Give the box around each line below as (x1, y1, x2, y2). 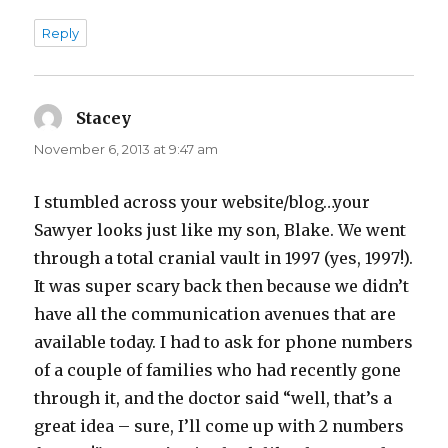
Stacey (76, 108, 132, 129)
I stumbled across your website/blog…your (34, 192, 371, 213)
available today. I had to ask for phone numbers (34, 332, 414, 353)
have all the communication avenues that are (34, 304, 397, 325)
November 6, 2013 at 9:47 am (34, 141, 219, 158)
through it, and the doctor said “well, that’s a (34, 388, 393, 409)
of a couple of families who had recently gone (34, 360, 402, 381)
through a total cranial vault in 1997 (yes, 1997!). (34, 248, 414, 269)
